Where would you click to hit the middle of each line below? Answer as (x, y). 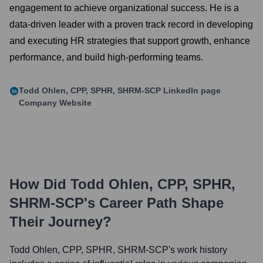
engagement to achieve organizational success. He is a (124, 8)
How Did (40, 184)
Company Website (55, 103)
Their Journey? (60, 222)
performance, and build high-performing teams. (106, 57)
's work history (198, 250)
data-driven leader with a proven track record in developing (131, 24)
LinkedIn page (191, 90)
